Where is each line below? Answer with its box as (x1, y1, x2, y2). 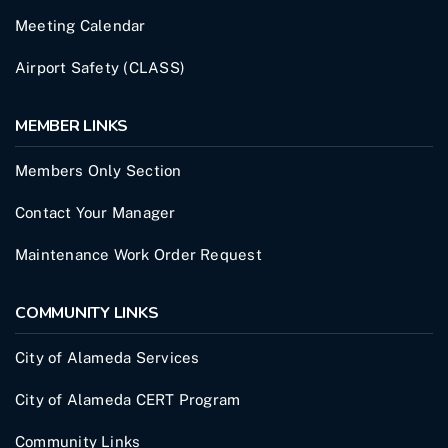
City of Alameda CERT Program (15, 390, 241, 408)
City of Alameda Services (15, 348, 200, 366)
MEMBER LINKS (15, 114, 129, 137)
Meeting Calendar (15, 16, 146, 34)
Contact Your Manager (15, 203, 176, 221)
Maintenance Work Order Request (15, 245, 262, 263)
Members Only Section (15, 161, 182, 179)
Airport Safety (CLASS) (15, 58, 185, 76)
